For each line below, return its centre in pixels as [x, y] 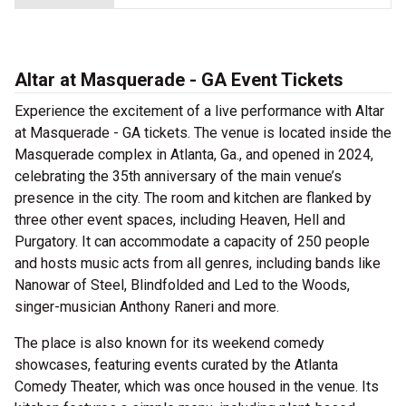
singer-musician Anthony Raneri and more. [147, 307]
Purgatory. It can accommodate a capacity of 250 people [192, 242]
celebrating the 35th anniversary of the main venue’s [178, 177]
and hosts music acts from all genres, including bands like [198, 264]
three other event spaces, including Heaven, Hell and [180, 220]
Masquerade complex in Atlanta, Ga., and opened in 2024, [194, 155]
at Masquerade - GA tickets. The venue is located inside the [203, 133]
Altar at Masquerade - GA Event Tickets [179, 80]
